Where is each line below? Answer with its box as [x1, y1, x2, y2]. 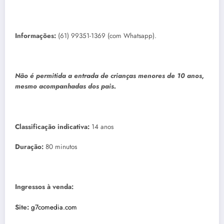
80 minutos [43, 142, 77, 152]
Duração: [15, 142, 43, 152]
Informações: [15, 31, 56, 41]
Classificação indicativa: [15, 121, 91, 131]
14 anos [91, 121, 117, 131]
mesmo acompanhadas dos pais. [15, 81, 116, 91]
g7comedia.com [31, 202, 77, 212]
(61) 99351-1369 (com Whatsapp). [56, 31, 156, 41]
